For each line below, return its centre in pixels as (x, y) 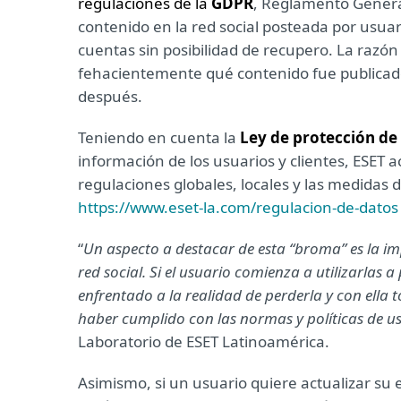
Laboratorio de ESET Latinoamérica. (204, 341)
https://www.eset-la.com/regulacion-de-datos (238, 207)
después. (110, 96)
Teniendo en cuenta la (159, 137)
